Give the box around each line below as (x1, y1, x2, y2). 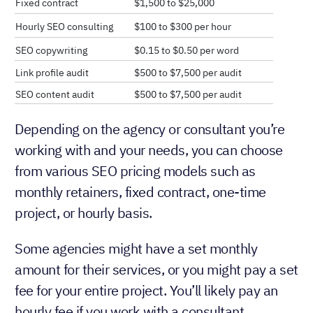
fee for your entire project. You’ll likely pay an (15, 280, 278, 300)
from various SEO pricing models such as (15, 161, 256, 180)
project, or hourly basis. (15, 203, 152, 222)
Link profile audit (15, 66, 89, 79)
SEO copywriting (15, 43, 87, 57)
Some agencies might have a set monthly (15, 238, 257, 258)
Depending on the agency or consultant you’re (15, 119, 284, 138)
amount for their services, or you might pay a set (15, 259, 298, 279)
